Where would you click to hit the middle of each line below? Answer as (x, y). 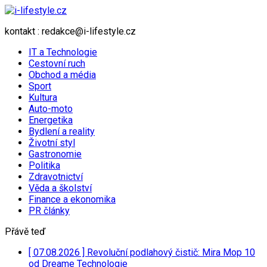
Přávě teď (25, 232)
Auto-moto (51, 109)
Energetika (51, 120)
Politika (44, 165)
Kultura (43, 97)
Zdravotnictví (56, 177)
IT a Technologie (63, 52)
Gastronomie (55, 154)
